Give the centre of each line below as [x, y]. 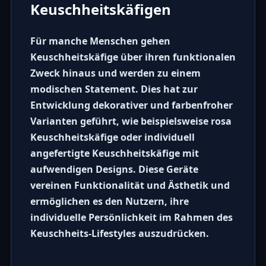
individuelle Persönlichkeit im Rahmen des [131, 218]
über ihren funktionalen [177, 57]
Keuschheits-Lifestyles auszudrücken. [119, 234]
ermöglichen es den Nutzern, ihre [109, 202]
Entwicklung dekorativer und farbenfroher [131, 105]
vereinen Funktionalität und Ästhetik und [130, 186]
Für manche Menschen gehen [100, 41]
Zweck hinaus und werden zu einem [115, 73]
